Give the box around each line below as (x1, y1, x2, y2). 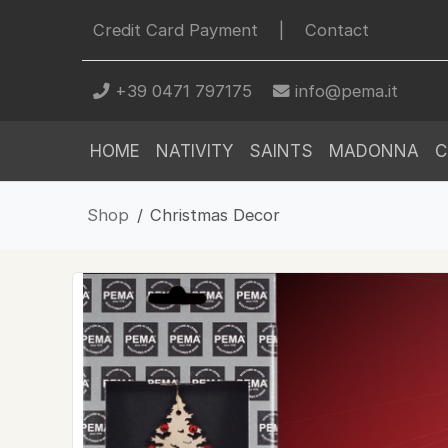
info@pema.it (289, 80, 398, 101)
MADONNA (329, 141, 419, 161)
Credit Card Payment (92, 19, 258, 40)
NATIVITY (156, 141, 233, 161)
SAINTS (249, 141, 313, 161)
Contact (304, 19, 369, 40)
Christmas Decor (150, 205, 280, 225)
